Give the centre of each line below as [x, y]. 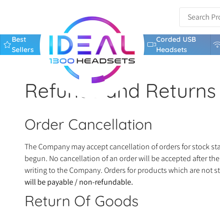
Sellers [23, 50]
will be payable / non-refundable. [79, 182]
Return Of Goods [82, 201]
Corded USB [176, 39]
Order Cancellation [88, 124]
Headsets [172, 50]
